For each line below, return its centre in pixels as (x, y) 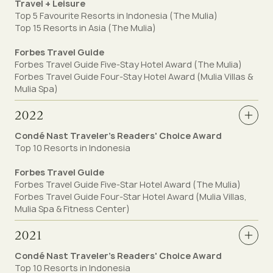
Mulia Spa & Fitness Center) (72, 209)
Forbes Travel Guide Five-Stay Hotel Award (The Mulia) (128, 64)
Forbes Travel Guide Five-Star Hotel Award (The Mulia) (128, 184)
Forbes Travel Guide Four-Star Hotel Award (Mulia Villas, (131, 197)
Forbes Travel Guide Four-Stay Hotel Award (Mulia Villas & (134, 76)
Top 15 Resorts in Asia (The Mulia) (85, 28)
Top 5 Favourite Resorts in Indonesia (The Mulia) (116, 16)
